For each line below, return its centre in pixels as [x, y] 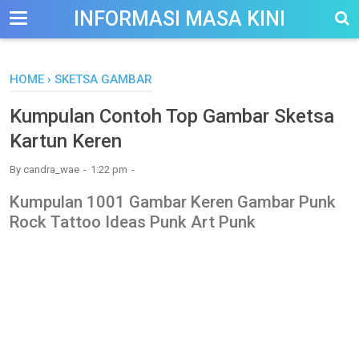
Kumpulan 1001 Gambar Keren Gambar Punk [173, 202]
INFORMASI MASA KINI [179, 19]
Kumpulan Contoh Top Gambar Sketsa [172, 116]
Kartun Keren [66, 141]
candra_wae [51, 169]
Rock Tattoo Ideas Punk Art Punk [133, 222]
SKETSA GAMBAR [103, 79]
